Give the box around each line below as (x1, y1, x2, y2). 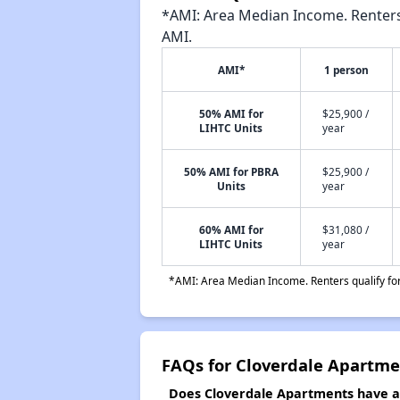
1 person (323, 62, 369, 77)
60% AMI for (198, 222, 263, 237)
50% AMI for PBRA (183, 164, 279, 179)
